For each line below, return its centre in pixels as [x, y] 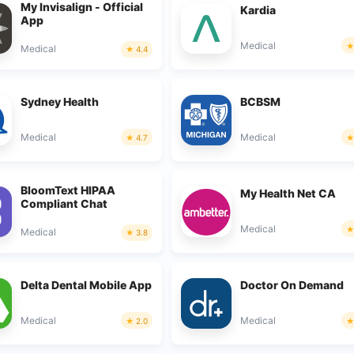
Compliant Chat [64, 203]
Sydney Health [59, 101]
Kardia [258, 9]
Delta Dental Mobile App [86, 284]
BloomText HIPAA [68, 190]
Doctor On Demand [292, 284]
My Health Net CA [288, 193]
